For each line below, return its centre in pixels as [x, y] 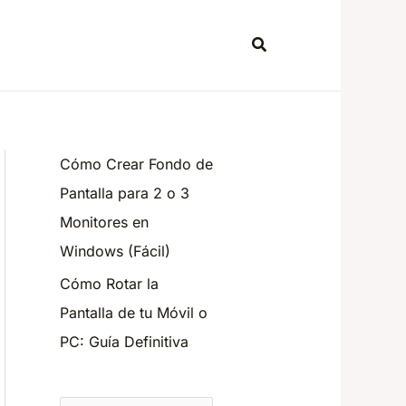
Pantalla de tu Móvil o [134, 313]
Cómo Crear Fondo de [136, 164]
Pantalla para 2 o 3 [125, 193]
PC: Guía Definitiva [124, 342]
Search [278, 43]
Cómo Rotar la [109, 284]
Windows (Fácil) [115, 251]
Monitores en [104, 222]
